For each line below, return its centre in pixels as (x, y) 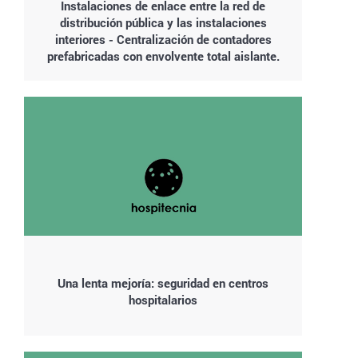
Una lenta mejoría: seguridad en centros (163, 283)
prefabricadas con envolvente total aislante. (163, 56)
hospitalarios (163, 300)
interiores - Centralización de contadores (163, 39)
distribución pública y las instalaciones (163, 22)
